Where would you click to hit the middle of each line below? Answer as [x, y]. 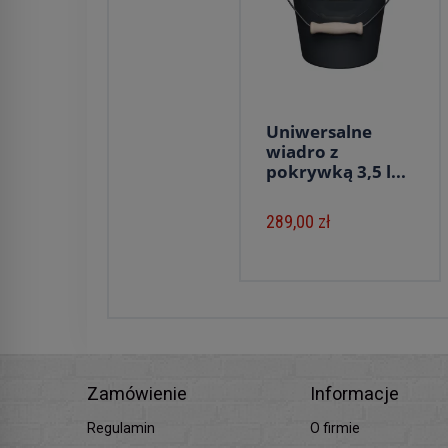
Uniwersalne [319, 131]
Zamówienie [137, 393]
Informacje [355, 393]
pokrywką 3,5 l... [336, 171]
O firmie [335, 428]
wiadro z [302, 151]
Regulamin [121, 428]
